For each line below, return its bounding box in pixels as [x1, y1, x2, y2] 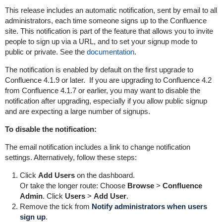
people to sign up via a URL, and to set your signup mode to [4, 37, 197, 46]
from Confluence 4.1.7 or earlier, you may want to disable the [4, 86, 200, 95]
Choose [100, 181, 127, 190]
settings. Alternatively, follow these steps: [4, 153, 137, 162]
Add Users [38, 171, 75, 179]
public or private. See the [4, 48, 87, 56]
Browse [127, 181, 154, 190]
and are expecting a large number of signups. [4, 107, 150, 115]
